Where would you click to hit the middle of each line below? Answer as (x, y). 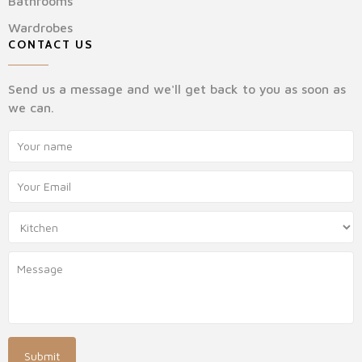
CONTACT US (51, 44)
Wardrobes (40, 27)
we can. (31, 107)
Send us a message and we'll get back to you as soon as (177, 88)
